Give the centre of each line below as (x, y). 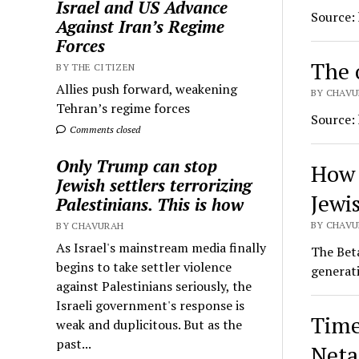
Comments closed (104, 130)
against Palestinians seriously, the (154, 286)
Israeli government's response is (151, 306)
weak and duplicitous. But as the (149, 325)
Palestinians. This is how (150, 205)
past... (74, 344)
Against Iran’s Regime (141, 27)
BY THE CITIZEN (96, 67)
